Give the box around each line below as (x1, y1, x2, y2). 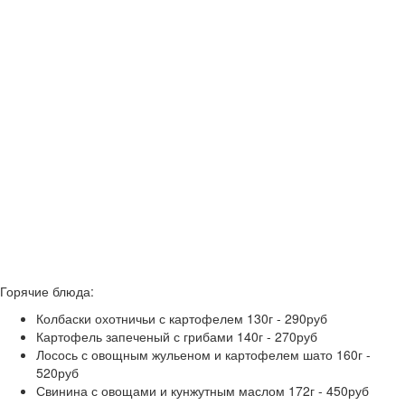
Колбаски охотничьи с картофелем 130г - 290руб (36, 309, 327, 327)
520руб (36, 363, 79, 381)
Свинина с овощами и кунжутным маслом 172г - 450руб (36, 381, 369, 400)
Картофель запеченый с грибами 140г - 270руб (36, 327, 317, 345)
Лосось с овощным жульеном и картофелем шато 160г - (36, 345, 371, 363)
